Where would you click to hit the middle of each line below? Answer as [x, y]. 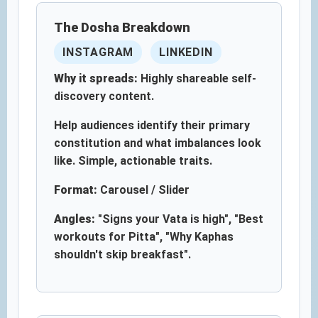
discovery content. [104, 96]
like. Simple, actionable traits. [133, 161]
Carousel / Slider [143, 190]
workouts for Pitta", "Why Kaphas [144, 237]
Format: [76, 190]
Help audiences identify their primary [152, 125]
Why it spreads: [96, 78]
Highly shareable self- [197, 78]
